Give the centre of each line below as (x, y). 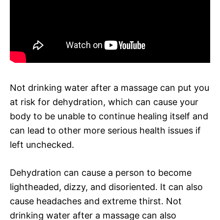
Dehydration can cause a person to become (101, 172)
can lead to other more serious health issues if (105, 130)
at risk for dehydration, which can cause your (104, 102)
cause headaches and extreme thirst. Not (96, 201)
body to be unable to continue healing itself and (109, 116)
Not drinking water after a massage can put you (110, 87)
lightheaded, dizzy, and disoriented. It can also (106, 187)
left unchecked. (42, 144)
